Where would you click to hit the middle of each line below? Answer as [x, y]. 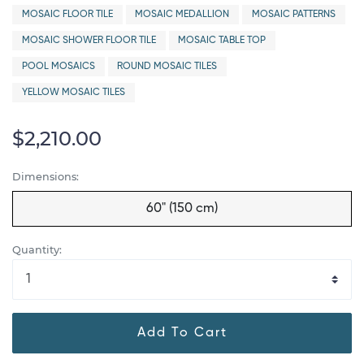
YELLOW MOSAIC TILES [73, 93]
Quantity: [37, 249]
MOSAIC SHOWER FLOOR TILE [89, 41]
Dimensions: [45, 177]
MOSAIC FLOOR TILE [67, 15]
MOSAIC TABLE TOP [222, 41]
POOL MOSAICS [58, 67]
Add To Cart [182, 333]
